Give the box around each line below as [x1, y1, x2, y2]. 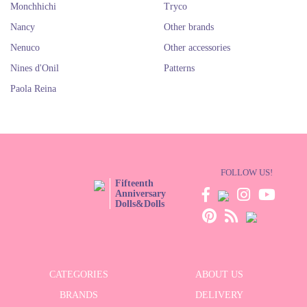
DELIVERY [195, 290, 243, 300]
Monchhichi [10, 1, 56, 12]
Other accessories [164, 42, 230, 53]
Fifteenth [114, 178, 153, 188]
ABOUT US [195, 269, 243, 280]
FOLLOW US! [220, 167, 273, 177]
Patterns [164, 63, 195, 73]
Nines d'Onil [10, 63, 59, 73]
